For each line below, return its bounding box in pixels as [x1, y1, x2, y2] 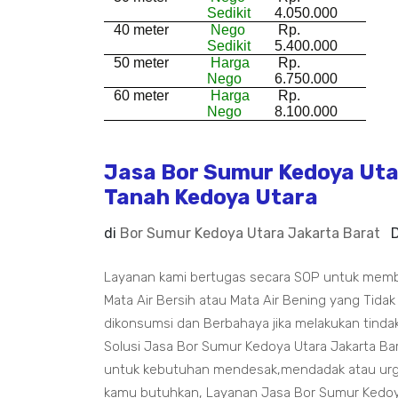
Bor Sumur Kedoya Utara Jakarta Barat [120, 225, 380, 243]
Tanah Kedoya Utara [104, 185, 318, 211]
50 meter [110, 55, 170, 71]
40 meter [110, 22, 170, 38]
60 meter [110, 88, 170, 104]
